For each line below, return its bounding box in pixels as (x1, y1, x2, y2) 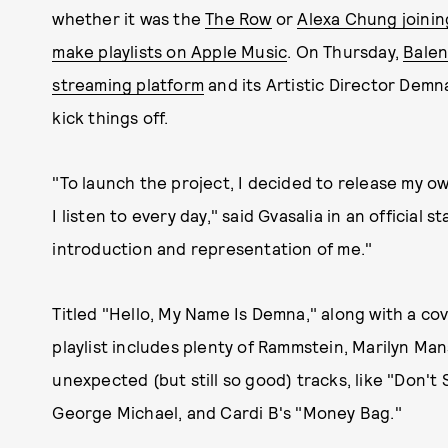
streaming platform (52, 74, 204, 94)
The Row (205, 8, 272, 28)
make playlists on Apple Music (52, 41, 288, 61)
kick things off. (52, 107, 169, 127)
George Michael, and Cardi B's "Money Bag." (52, 402, 402, 422)
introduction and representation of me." (52, 238, 373, 258)
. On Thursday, (287, 41, 404, 61)
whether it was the (52, 8, 206, 28)
